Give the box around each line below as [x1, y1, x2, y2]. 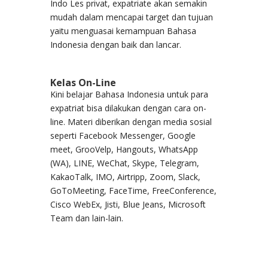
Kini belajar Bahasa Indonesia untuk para [50, 89, 208, 100]
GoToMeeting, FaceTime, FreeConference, [50, 185, 217, 197]
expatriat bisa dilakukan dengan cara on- [50, 102, 206, 114]
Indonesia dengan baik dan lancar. [50, 39, 181, 51]
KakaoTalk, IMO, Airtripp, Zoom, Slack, [50, 171, 200, 183]
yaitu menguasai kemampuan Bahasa [50, 25, 196, 37]
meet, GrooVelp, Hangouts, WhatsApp [50, 144, 198, 156]
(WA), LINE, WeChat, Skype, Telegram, [50, 157, 199, 169]
